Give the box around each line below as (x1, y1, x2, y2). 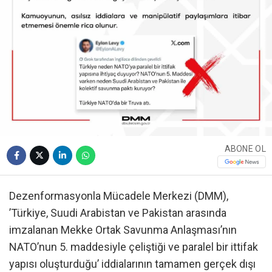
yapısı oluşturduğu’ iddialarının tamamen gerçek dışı (9, 257, 256, 270)
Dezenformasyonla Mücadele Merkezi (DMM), (9, 189, 228, 202)
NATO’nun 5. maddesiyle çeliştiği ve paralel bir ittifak (9, 240, 258, 253)
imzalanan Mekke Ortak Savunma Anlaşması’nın (9, 223, 237, 236)
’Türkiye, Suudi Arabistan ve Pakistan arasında (9, 206, 226, 219)
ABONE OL (224, 143, 266, 154)
